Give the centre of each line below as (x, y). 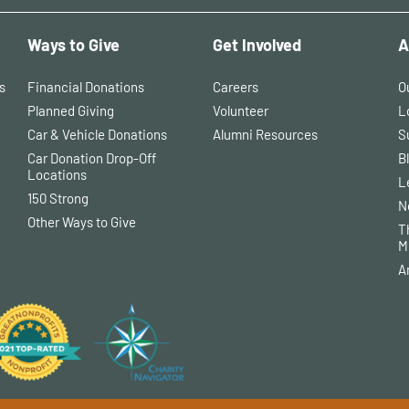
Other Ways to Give (82, 222)
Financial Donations (86, 87)
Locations (57, 175)
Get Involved (257, 45)
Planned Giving (71, 111)
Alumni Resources (265, 135)
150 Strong (58, 199)
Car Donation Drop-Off (92, 158)
